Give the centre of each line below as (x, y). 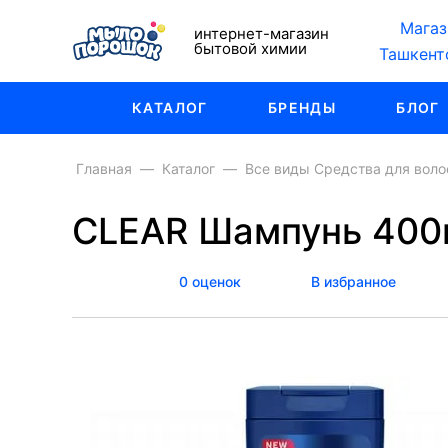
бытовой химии (250, 48)
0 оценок (209, 281)
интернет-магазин (261, 33)
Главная (104, 168)
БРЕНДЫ (302, 107)
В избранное (353, 281)
